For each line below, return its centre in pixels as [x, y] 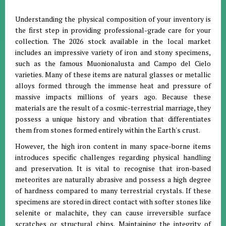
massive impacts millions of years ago [85, 97]
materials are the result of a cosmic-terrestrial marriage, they [113, 108]
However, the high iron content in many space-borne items [113, 146]
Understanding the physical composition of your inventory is [113, 19]
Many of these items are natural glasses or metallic [128, 74]
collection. [34, 41]
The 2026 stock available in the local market [132, 41]
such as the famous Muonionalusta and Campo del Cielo [113, 63]
